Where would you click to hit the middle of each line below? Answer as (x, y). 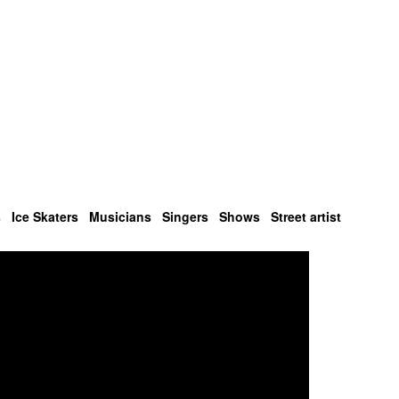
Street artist (306, 217)
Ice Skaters (45, 217)
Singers (185, 217)
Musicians (120, 217)
